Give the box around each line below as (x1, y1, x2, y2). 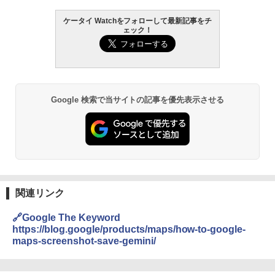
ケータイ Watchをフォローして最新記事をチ (63, 17, 212, 26)
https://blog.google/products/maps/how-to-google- (12, 223, 246, 234)
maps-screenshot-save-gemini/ (12, 235, 156, 246)
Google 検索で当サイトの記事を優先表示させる (50, 95, 225, 105)
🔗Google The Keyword (12, 212, 120, 223)
